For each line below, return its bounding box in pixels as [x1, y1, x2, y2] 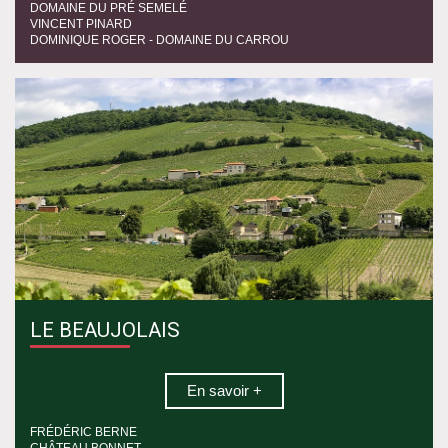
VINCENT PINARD [30, 16, 132, 31]
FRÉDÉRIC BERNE [30, 425, 137, 440]
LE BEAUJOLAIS [30, 318, 180, 343]
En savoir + [186, 382, 262, 400]
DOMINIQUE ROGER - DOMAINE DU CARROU [30, 32, 289, 47]
